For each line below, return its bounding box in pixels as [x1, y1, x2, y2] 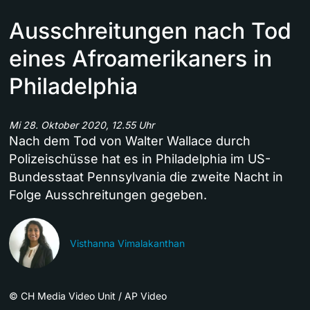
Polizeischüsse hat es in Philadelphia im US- [9, 152, 271, 167]
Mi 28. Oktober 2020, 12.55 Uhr [9, 119, 154, 131]
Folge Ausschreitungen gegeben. [9, 188, 207, 203]
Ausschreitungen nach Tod [9, 17, 291, 45]
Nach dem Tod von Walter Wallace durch [9, 134, 250, 149]
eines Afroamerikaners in [9, 45, 272, 73]
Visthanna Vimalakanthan [70, 237, 185, 250]
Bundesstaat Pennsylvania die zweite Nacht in [9, 170, 283, 185]
